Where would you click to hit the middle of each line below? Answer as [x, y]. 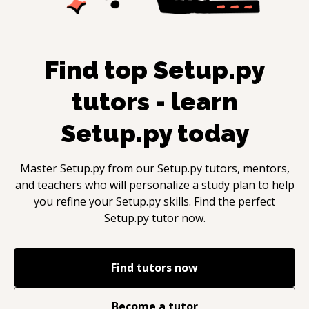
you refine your [75, 201]
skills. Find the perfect [219, 201]
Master [40, 168]
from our [131, 168]
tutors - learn [154, 101]
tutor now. [177, 218]
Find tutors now [154, 267]
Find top [99, 69]
